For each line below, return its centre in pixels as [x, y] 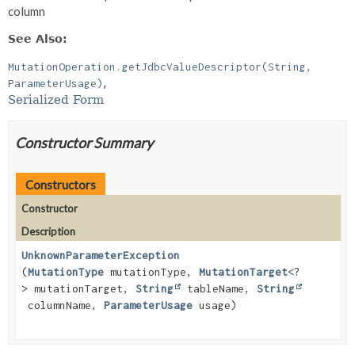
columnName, [63, 305]
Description [48, 231]
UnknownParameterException [101, 255]
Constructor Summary [84, 142]
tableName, [219, 288]
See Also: [38, 38]
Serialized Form [56, 99]
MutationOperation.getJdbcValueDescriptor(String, [160, 66]
